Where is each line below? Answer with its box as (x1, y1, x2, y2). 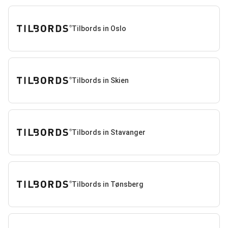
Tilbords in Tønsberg (71, 180, 144, 188)
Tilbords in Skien (71, 76, 129, 84)
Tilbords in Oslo (71, 24, 126, 33)
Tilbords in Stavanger (71, 128, 146, 136)
